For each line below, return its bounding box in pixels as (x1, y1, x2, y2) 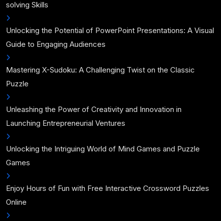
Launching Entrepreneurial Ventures (6, 118, 125, 128)
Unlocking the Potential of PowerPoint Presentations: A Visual (6, 26, 214, 35)
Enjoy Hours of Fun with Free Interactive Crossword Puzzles (6, 184, 209, 193)
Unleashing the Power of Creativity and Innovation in (6, 105, 182, 114)
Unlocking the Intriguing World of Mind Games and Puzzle (6, 144, 200, 153)
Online (6, 197, 27, 207)
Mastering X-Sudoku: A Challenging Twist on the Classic (6, 65, 195, 74)
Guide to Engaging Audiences (6, 39, 106, 49)
